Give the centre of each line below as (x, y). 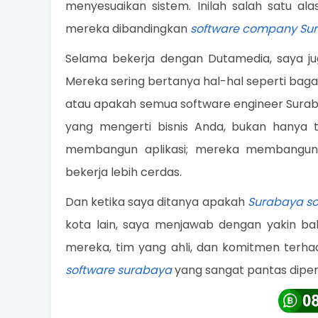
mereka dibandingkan (128, 29)
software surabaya (119, 270)
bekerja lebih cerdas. (124, 172)
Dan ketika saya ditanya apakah (157, 202)
